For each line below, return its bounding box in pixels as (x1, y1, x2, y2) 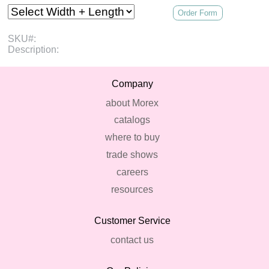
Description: (8, 44, 59, 55)
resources (111, 184, 153, 195)
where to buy (104, 132, 160, 143)
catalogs (114, 115, 150, 125)
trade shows (106, 150, 158, 160)
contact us (110, 234, 154, 245)
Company (111, 79, 153, 89)
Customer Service (94, 216, 171, 226)
